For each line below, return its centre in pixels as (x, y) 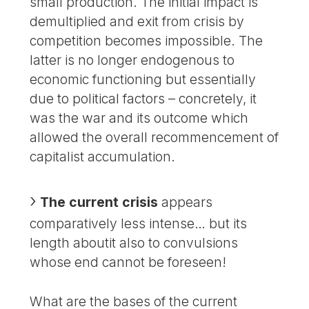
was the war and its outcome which (139, 118)
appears (186, 202)
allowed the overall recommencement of (154, 138)
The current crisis (99, 202)
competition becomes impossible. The (147, 41)
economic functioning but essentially (143, 80)
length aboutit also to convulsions (134, 243)
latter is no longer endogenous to (132, 60)
